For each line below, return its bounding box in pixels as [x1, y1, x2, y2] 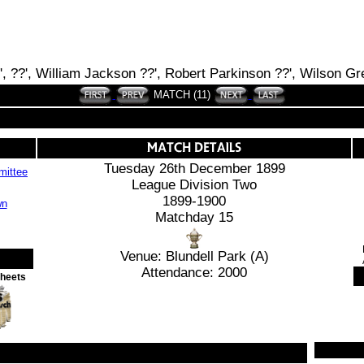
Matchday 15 [155, 210, 233, 225]
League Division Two [132, 177, 257, 193]
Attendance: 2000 [141, 265, 247, 280]
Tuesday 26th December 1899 [103, 161, 285, 176]
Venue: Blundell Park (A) [119, 249, 269, 264]
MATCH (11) [154, 88, 210, 101]
